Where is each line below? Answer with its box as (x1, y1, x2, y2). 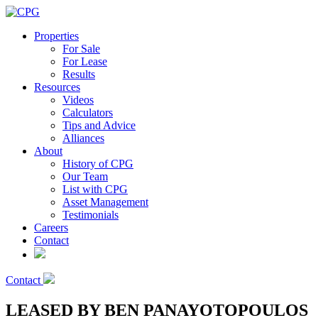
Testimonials (62, 209, 119, 221)
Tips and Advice (62, 119, 136, 131)
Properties (34, 30, 79, 42)
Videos (62, 94, 94, 106)
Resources (34, 81, 80, 93)
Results (62, 68, 95, 80)
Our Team (62, 170, 108, 182)
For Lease (62, 55, 107, 67)
